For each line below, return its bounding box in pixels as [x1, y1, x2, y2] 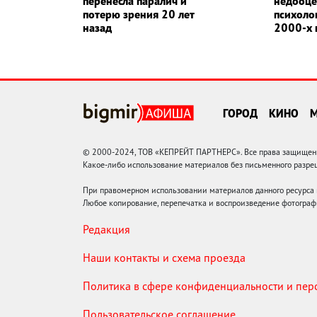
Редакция [83, 221, 130, 236]
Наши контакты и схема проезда [83, 250, 246, 265]
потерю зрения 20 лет [83, 6, 194, 21]
